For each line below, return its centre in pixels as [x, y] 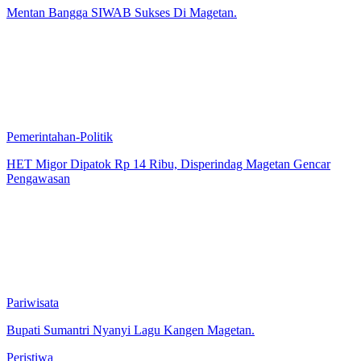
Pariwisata [33, 317]
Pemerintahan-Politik [60, 151]
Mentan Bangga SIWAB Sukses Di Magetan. [122, 27]
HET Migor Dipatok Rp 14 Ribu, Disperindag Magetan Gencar [168, 178]
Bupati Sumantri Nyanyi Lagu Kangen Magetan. [131, 344]
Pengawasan [38, 193]
